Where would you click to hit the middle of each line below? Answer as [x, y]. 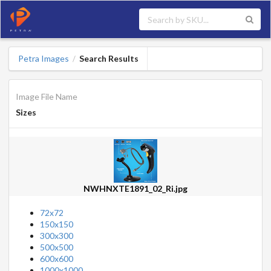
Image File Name [46, 96]
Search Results [109, 59]
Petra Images [43, 59]
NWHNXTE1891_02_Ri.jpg [135, 188]
